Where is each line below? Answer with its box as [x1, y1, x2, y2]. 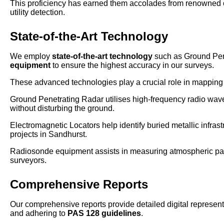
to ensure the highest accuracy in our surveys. [50, 61, 214, 70]
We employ [10, 52, 52, 61]
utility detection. [10, 8, 65, 17]
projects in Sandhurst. [10, 130, 87, 139]
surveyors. [10, 156, 46, 165]
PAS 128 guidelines [67, 209, 141, 218]
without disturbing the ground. [10, 104, 114, 113]
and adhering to [10, 209, 67, 218]
